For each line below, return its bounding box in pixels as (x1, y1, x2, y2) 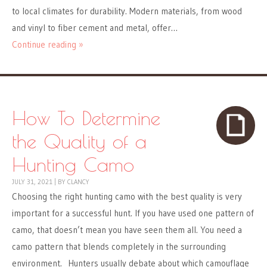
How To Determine (12, 106, 160, 130)
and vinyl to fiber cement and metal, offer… (12, 22, 178, 34)
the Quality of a (12, 129, 147, 153)
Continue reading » (12, 39, 83, 51)
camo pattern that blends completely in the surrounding (12, 241, 226, 253)
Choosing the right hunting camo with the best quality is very (12, 191, 242, 203)
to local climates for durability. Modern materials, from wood (12, 5, 242, 17)
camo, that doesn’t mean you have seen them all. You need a (12, 224, 242, 236)
